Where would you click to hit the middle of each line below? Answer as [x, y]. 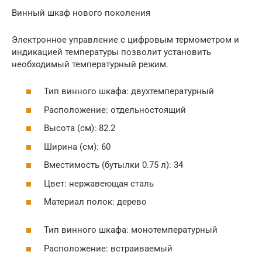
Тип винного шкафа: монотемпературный [131, 230]
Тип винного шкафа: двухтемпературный [129, 91]
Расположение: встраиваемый [108, 248]
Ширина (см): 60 [77, 146]
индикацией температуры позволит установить [111, 52]
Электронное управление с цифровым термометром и [125, 39]
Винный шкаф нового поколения [81, 13]
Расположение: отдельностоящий [115, 110]
